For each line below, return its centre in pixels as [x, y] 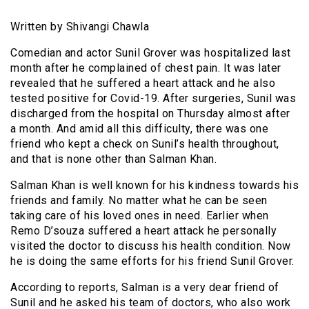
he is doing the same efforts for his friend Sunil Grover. [152, 261]
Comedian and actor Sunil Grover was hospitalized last [151, 52]
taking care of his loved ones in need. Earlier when [140, 215]
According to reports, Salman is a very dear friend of [145, 287]
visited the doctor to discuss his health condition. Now [151, 246]
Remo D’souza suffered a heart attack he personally [143, 230]
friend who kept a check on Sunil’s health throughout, [145, 143]
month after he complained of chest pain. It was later [146, 68]
